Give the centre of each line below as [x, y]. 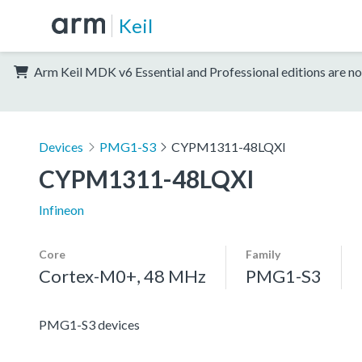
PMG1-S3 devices [89, 324]
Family [263, 254]
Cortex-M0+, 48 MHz [122, 276]
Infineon [61, 209]
